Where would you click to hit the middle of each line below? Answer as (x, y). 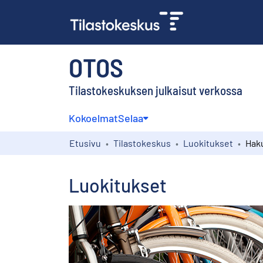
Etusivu (85, 143)
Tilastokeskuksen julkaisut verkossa (156, 90)
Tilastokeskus (142, 143)
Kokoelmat (93, 118)
